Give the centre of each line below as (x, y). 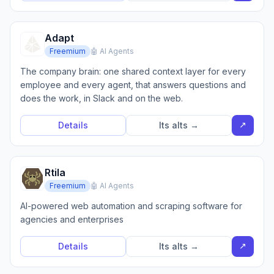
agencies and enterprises (72, 219)
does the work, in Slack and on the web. (102, 98)
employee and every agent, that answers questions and (133, 85)
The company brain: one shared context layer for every (133, 71)
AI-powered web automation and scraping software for (131, 206)
